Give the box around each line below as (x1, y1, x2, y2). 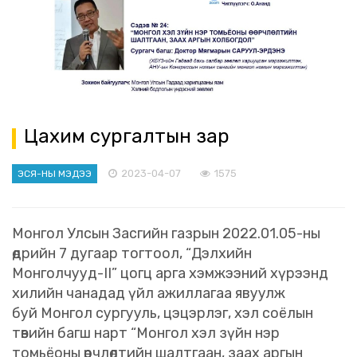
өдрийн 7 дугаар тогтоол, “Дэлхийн (12, 245, 252, 263)
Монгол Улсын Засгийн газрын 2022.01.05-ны (12, 225, 320, 243)
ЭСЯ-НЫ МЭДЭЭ (18, 167, 92, 179)
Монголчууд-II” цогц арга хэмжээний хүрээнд (12, 265, 328, 283)
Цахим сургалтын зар (24, 125, 229, 148)
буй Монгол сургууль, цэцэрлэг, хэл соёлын (12, 304, 313, 323)
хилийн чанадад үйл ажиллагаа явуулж (12, 284, 285, 303)
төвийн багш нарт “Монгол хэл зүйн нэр (12, 324, 280, 343)
